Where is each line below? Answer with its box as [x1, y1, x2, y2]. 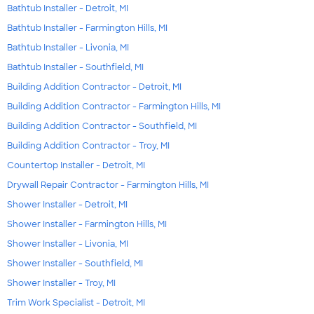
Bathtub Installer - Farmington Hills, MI [7, 22, 168, 34]
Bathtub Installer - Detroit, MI [7, 3, 128, 15]
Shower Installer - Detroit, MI [7, 199, 128, 211]
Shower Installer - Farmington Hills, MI [7, 219, 167, 231]
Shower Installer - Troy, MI [7, 278, 116, 289]
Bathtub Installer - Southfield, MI [7, 62, 144, 74]
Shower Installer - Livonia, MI [7, 238, 128, 250]
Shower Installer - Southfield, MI [7, 258, 143, 270]
